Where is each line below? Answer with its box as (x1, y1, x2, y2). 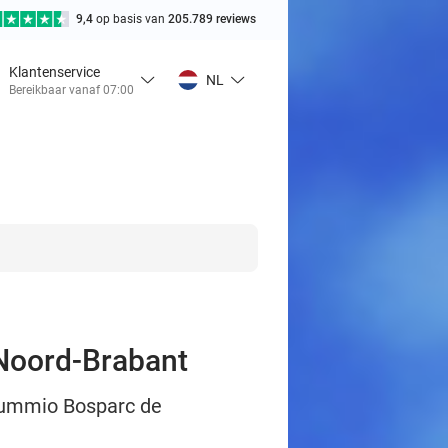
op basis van (96, 12, 168, 26)
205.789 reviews (168, 12, 256, 26)
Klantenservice (9, 63, 100, 80)
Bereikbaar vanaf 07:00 (9, 82, 134, 97)
